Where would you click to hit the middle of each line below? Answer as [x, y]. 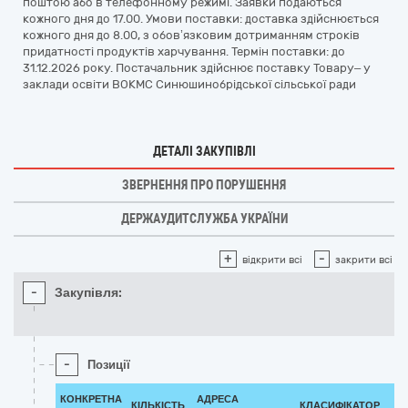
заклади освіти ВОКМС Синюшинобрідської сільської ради [189, 84]
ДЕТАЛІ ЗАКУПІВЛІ [204, 151]
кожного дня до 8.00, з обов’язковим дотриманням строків [191, 35]
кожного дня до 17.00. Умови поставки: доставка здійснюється [201, 19]
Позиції [109, 365]
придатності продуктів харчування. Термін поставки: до [184, 51]
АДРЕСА [218, 399]
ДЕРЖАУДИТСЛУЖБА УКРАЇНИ [204, 219]
